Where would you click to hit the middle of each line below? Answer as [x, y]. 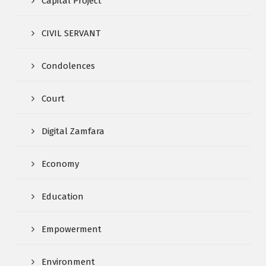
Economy [60, 164]
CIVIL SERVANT [71, 34]
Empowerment [72, 229]
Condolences [68, 66]
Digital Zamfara [73, 132]
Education [63, 197]
